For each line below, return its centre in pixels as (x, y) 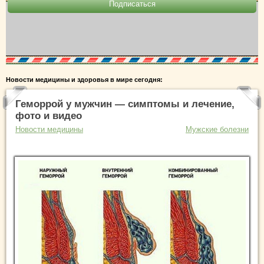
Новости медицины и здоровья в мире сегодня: (84, 79)
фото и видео (49, 115)
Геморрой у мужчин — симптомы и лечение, (125, 104)
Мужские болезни (217, 129)
